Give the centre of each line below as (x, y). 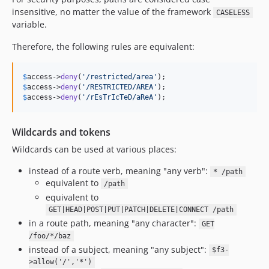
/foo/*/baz (50, 236)
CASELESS (233, 13)
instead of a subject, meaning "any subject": (119, 249)
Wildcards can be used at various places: (94, 149)
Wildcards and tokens (61, 132)
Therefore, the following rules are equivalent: (103, 47)
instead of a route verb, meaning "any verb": (119, 171)
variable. (29, 24)
